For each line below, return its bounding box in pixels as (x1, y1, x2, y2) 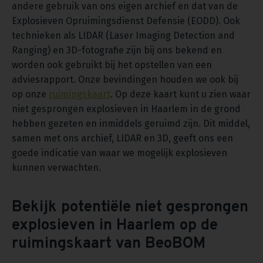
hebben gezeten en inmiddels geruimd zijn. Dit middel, (12, 118, 250, 130)
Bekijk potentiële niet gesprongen (12, 198, 248, 218)
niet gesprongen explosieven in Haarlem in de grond (12, 103, 241, 115)
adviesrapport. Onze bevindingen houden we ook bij (12, 74, 238, 86)
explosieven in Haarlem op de (12, 216, 218, 236)
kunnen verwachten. (12, 162, 101, 174)
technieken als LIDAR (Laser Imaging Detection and (12, 30, 235, 42)
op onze (12, 89, 49, 100)
